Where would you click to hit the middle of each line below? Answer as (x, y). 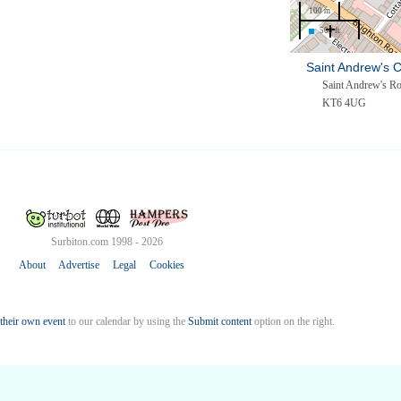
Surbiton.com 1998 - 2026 (107, 242)
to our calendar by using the (126, 322)
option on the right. (293, 322)
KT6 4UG (344, 103)
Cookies (166, 265)
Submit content (219, 322)
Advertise (78, 265)
